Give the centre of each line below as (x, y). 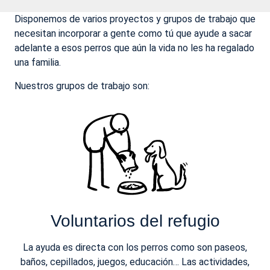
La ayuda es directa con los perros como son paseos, (135, 248)
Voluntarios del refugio (135, 221)
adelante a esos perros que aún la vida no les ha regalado (134, 48)
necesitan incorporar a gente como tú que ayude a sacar (133, 34)
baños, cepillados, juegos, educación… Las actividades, (135, 262)
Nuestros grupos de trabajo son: (82, 86)
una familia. (38, 63)
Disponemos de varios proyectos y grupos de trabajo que (135, 19)
